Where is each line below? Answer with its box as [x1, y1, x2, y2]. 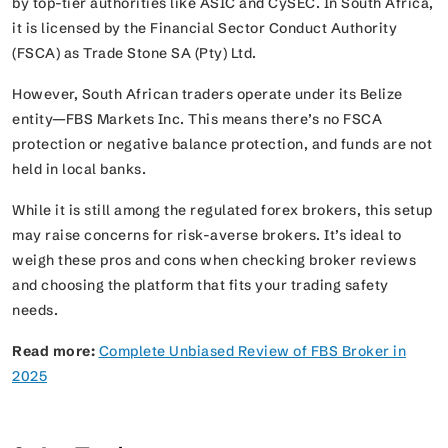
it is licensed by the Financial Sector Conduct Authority [12, 18, 397, 37]
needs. [12, 300, 62, 319]
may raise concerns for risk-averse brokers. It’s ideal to [12, 225, 402, 244]
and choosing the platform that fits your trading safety [12, 275, 389, 294]
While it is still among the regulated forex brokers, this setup [12, 200, 433, 219]
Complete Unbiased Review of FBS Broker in [98, 341, 406, 360]
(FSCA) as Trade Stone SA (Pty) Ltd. [12, 43, 264, 62]
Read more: [12, 341, 95, 360]
